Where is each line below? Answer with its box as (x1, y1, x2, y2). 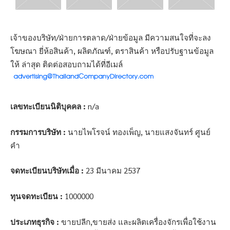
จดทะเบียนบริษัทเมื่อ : (10, 165, 84, 176)
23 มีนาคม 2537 (84, 165, 140, 176)
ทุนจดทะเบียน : (10, 190, 63, 201)
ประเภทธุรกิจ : (10, 216, 59, 227)
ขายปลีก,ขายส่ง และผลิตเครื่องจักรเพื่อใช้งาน (59, 216, 216, 227)
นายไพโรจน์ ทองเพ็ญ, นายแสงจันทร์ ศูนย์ (66, 126, 210, 137)
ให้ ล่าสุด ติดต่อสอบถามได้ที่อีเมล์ (10, 59, 123, 70)
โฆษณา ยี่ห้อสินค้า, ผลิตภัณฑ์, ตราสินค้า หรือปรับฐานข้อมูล (10, 46, 214, 56)
